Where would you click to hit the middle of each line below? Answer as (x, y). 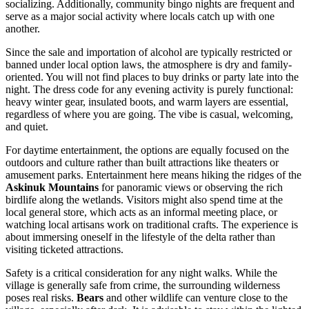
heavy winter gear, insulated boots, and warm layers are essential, (147, 102)
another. (23, 29)
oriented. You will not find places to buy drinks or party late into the (152, 77)
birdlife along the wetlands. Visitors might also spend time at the (144, 200)
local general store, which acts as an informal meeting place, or (141, 212)
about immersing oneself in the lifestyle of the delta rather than (140, 237)
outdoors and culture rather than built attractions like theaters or (142, 163)
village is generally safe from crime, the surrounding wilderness (143, 286)
